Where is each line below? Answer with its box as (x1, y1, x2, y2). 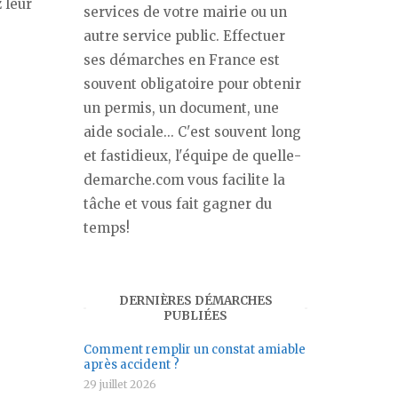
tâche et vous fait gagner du (84, 195, 272, 212)
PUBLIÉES (163, 308, 227, 323)
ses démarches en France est (84, 52, 280, 68)
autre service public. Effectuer (84, 28, 285, 44)
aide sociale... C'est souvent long (84, 123, 301, 140)
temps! (84, 219, 130, 236)
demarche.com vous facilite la (84, 171, 285, 188)
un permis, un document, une (84, 99, 279, 116)
